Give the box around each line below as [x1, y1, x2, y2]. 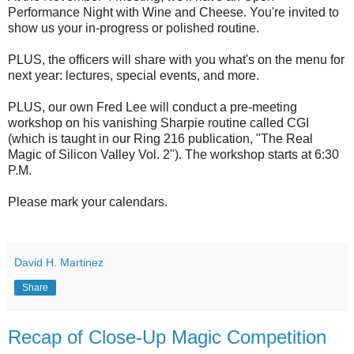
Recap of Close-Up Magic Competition [8, 326, 326, 348]
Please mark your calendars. [8, 194, 168, 209]
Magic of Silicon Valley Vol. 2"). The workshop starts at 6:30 [8, 147, 339, 161]
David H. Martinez [14, 255, 104, 269]
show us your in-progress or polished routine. [8, 21, 259, 35]
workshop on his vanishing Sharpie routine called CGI [8, 115, 309, 130]
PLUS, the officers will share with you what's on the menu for [8, 52, 345, 66]
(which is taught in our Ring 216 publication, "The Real [8, 131, 313, 145]
